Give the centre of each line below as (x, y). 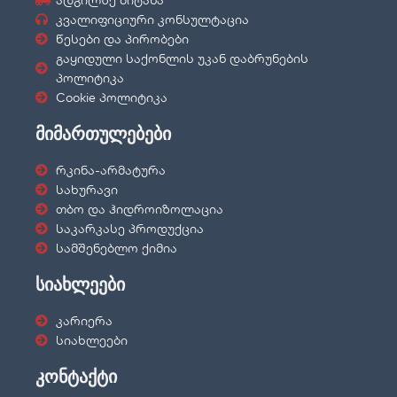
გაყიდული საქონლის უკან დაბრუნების (182, 58)
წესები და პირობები (122, 39)
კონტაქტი (76, 377)
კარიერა (84, 321)
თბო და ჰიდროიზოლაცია (139, 209)
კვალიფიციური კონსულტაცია (152, 19)
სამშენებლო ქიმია (116, 248)
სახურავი (86, 190)
